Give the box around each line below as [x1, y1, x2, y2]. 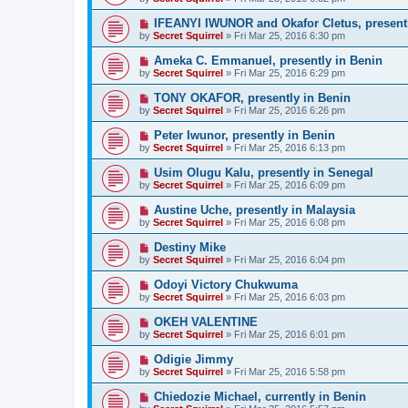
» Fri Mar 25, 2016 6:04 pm [223, 253, 345, 265]
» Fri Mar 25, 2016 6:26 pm [223, 104, 345, 116]
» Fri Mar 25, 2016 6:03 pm [223, 291, 345, 302]
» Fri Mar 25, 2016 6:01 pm [223, 328, 345, 340]
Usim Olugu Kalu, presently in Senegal [153, 165, 373, 179]
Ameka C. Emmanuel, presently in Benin [153, 53, 382, 67]
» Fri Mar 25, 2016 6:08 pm [223, 216, 345, 228]
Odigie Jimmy [153, 352, 233, 366]
